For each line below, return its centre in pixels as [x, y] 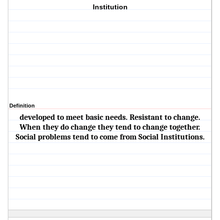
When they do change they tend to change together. [110, 127]
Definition [22, 106]
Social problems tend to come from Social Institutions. [110, 137]
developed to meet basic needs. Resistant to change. [110, 118]
